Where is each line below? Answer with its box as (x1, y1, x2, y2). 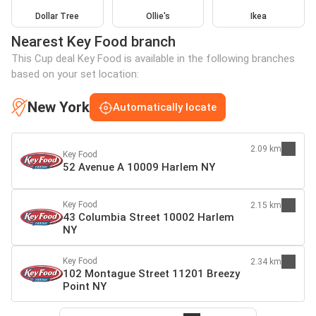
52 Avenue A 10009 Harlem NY (63, 161, 215, 174)
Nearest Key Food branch (11, 33, 176, 51)
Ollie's (145, 11, 170, 22)
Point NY (63, 280, 107, 293)
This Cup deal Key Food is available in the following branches (11, 52, 295, 66)
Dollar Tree (35, 11, 80, 22)
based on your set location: (11, 68, 139, 81)
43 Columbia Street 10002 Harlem (63, 211, 234, 224)
